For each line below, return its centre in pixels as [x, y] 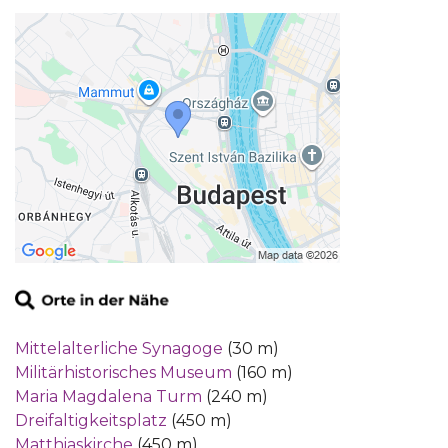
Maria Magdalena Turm [108, 396]
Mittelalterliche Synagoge [119, 348]
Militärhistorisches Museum [123, 372]
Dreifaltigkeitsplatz [91, 420]
